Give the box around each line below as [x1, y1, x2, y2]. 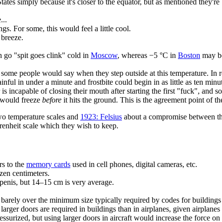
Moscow [91, 51, 117, 60]
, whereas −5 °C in [117, 51, 178, 60]
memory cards [26, 160, 70, 168]
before [42, 96, 61, 105]
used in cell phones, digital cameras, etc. [70, 160, 197, 168]
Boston [178, 51, 200, 60]
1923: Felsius [80, 112, 122, 121]
